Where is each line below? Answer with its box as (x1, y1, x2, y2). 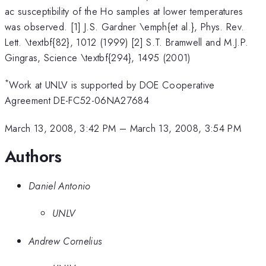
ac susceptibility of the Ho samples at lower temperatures (5, 4, 243, 18)
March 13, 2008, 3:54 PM (129, 121, 242, 135)
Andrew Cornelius (28, 233, 102, 248)
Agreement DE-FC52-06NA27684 (5, 93, 149, 108)
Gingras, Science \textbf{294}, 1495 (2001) (5, 50, 191, 65)
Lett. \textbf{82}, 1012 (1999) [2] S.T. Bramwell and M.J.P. (5, 34, 249, 49)
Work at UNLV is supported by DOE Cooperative (9, 78, 215, 93)
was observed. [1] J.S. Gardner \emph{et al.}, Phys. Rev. (5, 19, 245, 34)
